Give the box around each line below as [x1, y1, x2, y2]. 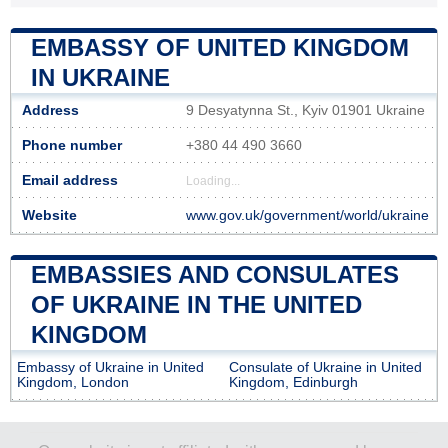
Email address [22, 172, 118, 188]
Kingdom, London [17, 374, 129, 390]
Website [22, 207, 77, 223]
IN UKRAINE [31, 63, 170, 91]
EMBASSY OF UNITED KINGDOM [31, 33, 409, 61]
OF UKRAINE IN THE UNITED [31, 290, 362, 318]
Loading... [186, 174, 240, 187]
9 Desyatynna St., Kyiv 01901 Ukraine [186, 102, 425, 118]
